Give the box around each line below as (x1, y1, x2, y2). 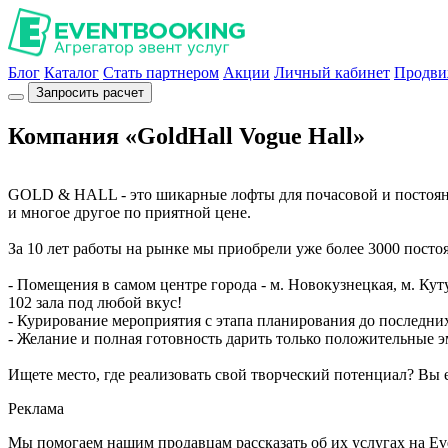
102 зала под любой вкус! (8, 293, 182, 311)
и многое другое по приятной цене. (8, 203, 251, 221)
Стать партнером (103, 64, 219, 81)
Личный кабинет (274, 64, 390, 81)
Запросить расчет (36, 85, 144, 100)
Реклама (8, 399, 64, 417)
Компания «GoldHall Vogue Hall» (8, 122, 365, 149)
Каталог (44, 64, 99, 81)
